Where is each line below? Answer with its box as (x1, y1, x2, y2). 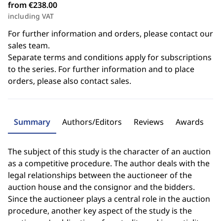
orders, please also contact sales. (8, 75, 131, 86)
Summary (14, 116, 50, 127)
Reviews (134, 116, 164, 127)
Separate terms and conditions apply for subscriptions (8, 52, 212, 63)
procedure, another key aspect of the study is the (8, 205, 192, 216)
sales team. (8, 40, 50, 51)
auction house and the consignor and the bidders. (8, 182, 195, 192)
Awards (176, 116, 204, 127)
